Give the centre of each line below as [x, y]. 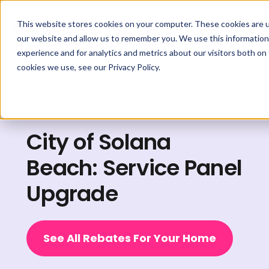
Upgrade [72, 194]
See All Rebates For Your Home [130, 238]
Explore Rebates [62, 108]
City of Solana [99, 142]
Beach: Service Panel [134, 168]
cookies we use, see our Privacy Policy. [89, 67]
